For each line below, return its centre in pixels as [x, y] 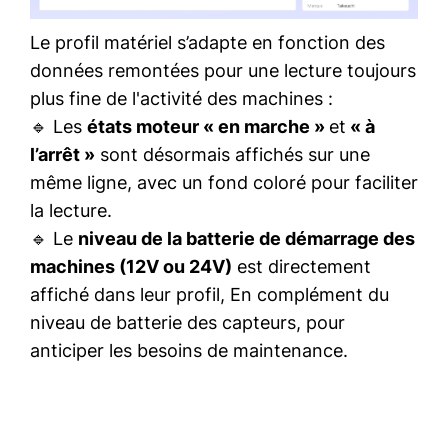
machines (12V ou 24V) [131, 267]
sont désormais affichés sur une [232, 155]
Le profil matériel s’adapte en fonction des [207, 43]
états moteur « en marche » [208, 127]
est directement [301, 267]
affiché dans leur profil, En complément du [209, 295]
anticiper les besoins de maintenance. [189, 351]
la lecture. [71, 211]
